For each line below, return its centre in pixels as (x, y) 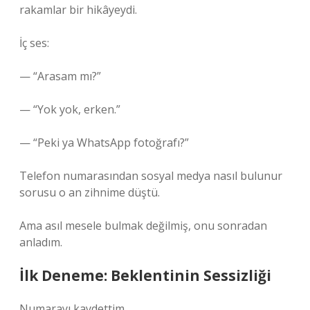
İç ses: (34, 43)
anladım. (41, 242)
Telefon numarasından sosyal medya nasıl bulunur (151, 176)
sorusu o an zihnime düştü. (90, 192)
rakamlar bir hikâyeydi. (78, 10)
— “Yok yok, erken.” (70, 109)
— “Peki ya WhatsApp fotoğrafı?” (104, 143)
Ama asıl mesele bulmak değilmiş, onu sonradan (143, 226)
